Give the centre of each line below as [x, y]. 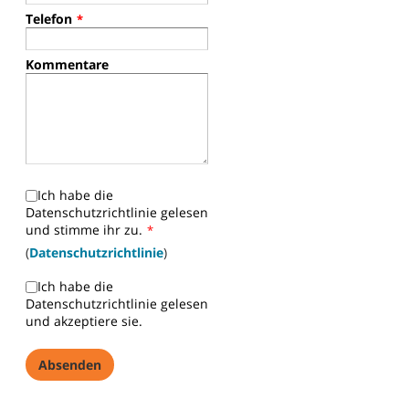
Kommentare [67, 65]
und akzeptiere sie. [84, 321]
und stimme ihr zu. [84, 230]
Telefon [49, 19]
